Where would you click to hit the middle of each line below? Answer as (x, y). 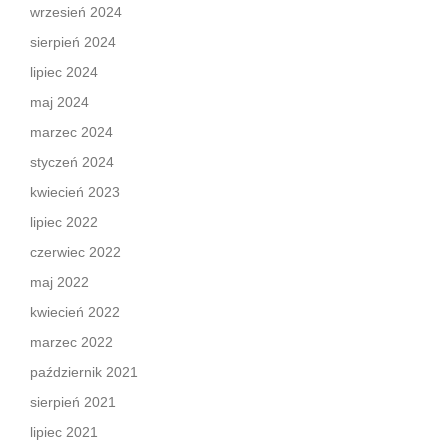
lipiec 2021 (64, 432)
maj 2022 (59, 282)
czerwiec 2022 (75, 252)
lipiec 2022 (64, 222)
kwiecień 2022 (75, 312)
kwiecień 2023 (75, 192)
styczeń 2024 (72, 162)
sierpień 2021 (73, 402)
